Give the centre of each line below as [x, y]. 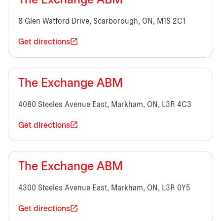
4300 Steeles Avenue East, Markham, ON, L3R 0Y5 [104, 188]
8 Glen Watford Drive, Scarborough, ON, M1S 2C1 [102, 21]
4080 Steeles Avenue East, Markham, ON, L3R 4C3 [105, 105]
